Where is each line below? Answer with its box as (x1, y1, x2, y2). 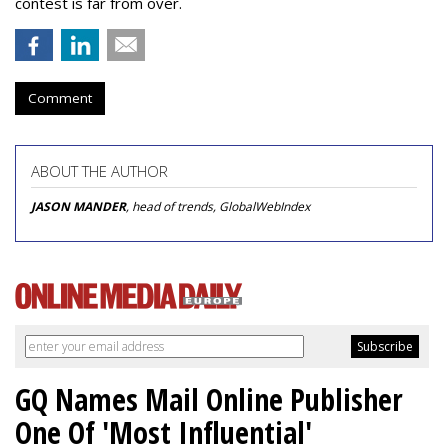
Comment (28, 89, 92, 107)
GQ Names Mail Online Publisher (15, 379, 403, 420)
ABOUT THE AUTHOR (31, 161, 168, 181)
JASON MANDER (31, 198, 126, 215)
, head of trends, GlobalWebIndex (126, 198, 310, 215)
